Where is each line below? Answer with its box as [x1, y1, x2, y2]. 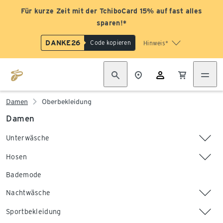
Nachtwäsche [6, 189, 51, 197]
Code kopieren [90, 39, 131, 46]
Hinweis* [143, 39, 169, 47]
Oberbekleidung [42, 98, 92, 106]
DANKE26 [45, 39, 81, 47]
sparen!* [96, 19, 127, 27]
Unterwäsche [6, 134, 50, 142]
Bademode [6, 171, 42, 179]
